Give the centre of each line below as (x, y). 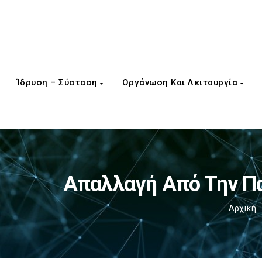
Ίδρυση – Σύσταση (58, 82)
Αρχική (242, 208)
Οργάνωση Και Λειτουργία (181, 82)
